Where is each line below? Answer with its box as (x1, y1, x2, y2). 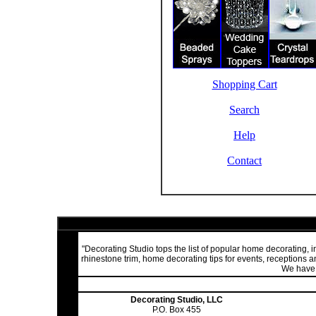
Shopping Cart (212, 78, 277, 90)
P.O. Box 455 (152, 305, 201, 315)
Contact (227, 154, 262, 166)
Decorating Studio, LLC (130, 295, 223, 305)
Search (229, 104, 260, 116)
